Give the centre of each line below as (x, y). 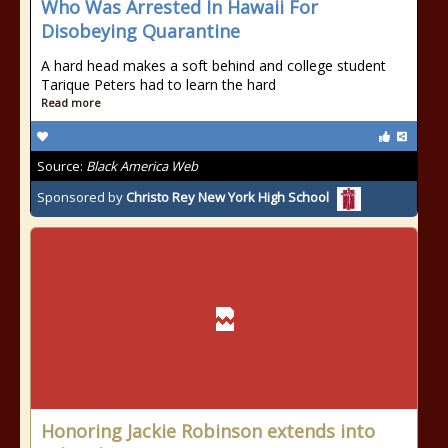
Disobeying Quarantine (140, 31)
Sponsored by (81, 197)
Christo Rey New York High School (227, 197)
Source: (61, 166)
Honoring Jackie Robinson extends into (208, 431)
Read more (71, 102)
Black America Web (142, 166)
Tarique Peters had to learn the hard (158, 84)
